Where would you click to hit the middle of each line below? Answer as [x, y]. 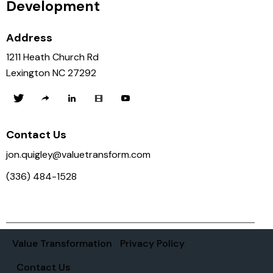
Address [29, 37]
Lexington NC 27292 [51, 73]
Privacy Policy [152, 243]
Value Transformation [62, 243]
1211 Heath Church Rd [52, 57]
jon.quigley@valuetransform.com [78, 155]
